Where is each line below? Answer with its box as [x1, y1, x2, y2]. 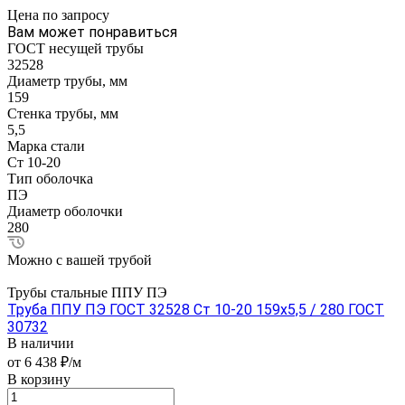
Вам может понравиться [7, 24, 177, 42]
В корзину [7, 372, 71, 388]
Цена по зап [7, 7, 81, 24]
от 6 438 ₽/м [7, 354, 81, 371]
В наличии [7, 335, 74, 352]
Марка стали [7, 138, 85, 155]
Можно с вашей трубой [7, 252, 152, 268]
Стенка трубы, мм [7, 106, 118, 122]
